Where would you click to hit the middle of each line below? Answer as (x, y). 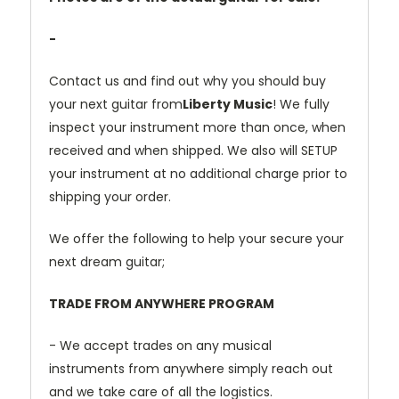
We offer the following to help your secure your (196, 238)
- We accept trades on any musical (160, 345)
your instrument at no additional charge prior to (198, 173)
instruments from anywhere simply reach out (191, 368)
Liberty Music (228, 104)
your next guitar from (116, 104)
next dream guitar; (107, 261)
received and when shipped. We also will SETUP (193, 150)
